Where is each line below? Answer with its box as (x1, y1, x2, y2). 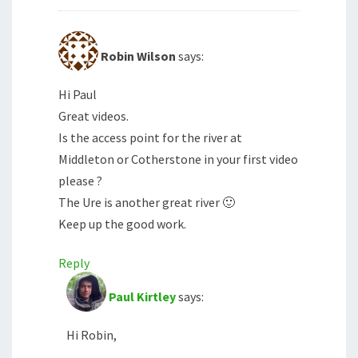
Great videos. (58, 108, 129, 125)
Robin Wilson (101, 48, 176, 65)
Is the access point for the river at (58, 129, 242, 146)
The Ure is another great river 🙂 (58, 194, 235, 211)
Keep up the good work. (58, 216, 186, 233)
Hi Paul (58, 86, 97, 103)
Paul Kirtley (109, 288, 176, 305)
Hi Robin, (66, 327, 117, 344)
